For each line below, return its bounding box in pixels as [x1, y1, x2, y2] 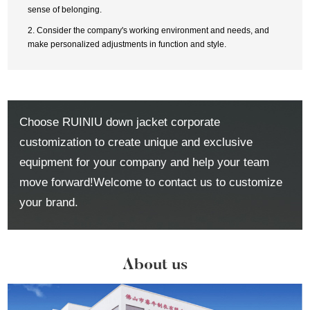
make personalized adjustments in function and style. [27, 39, 226, 50]
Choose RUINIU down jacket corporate [19, 116, 221, 129]
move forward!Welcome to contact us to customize [19, 176, 283, 190]
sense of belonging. [27, 5, 102, 15]
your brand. [19, 196, 79, 210]
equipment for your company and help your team [19, 156, 270, 170]
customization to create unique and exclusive [19, 136, 253, 149]
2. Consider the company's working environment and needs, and [27, 26, 269, 36]
